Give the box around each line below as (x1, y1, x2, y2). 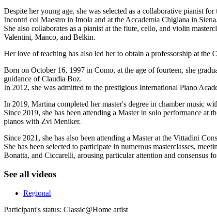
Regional (23, 188, 51, 197)
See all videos (4, 169, 56, 180)
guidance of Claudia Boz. (4, 75, 82, 83)
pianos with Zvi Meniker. (4, 117, 81, 126)
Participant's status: (4, 205, 63, 214)
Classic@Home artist (63, 205, 128, 214)
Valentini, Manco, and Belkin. (4, 33, 95, 42)
